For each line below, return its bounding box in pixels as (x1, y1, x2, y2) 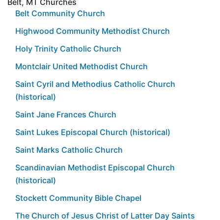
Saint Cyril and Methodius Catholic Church (15, 79, 175, 89)
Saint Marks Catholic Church (15, 144, 123, 155)
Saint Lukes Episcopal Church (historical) (15, 127, 170, 137)
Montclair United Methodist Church (15, 61, 148, 71)
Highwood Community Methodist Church (15, 26, 170, 36)
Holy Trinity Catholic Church (15, 43, 121, 54)
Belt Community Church (15, 8, 105, 18)
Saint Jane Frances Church (15, 109, 116, 119)
